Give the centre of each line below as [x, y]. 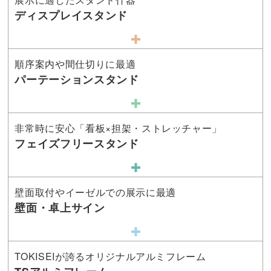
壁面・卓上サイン [60, 208]
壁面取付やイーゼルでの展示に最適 [95, 192]
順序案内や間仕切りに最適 [75, 64]
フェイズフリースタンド [77, 144]
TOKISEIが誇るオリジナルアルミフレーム [110, 256]
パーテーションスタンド [77, 80]
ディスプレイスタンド [71, 15]
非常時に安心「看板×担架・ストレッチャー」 [119, 128]
